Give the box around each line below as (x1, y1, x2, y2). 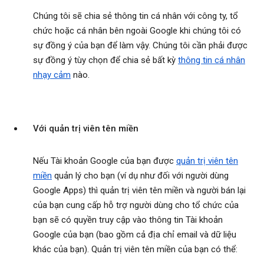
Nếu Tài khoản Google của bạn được (33, 156, 176, 167)
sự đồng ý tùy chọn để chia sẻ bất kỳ (33, 55, 178, 66)
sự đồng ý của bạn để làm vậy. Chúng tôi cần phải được (33, 40, 247, 51)
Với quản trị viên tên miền (33, 123, 138, 134)
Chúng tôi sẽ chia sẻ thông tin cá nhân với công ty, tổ (33, 11, 238, 22)
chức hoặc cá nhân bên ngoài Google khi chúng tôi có (33, 25, 241, 37)
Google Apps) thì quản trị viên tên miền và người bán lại (33, 185, 246, 196)
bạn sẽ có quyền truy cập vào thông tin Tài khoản (33, 214, 223, 226)
